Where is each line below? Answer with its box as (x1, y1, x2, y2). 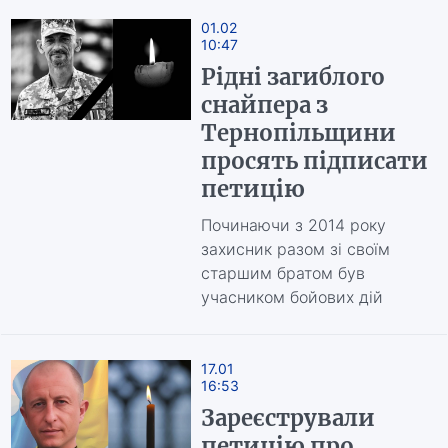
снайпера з (200, 91, 328, 119)
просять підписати (200, 147, 428, 175)
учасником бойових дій (200, 287, 383, 307)
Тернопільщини (200, 119, 396, 147)
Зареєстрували (200, 404, 375, 432)
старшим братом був (200, 263, 365, 283)
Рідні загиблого (200, 63, 385, 91)
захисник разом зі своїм (200, 239, 390, 259)
